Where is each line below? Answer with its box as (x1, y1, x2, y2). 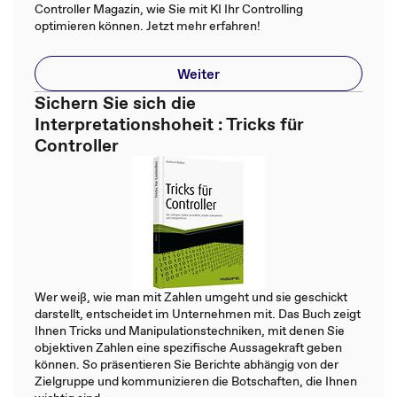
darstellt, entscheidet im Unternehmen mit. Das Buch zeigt (35, 304, 361, 323)
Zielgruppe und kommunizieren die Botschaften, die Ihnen (35, 371, 357, 390)
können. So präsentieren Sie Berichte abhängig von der (35, 354, 339, 373)
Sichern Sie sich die (35, 90, 196, 115)
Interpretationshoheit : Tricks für (35, 111, 304, 136)
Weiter (177, 63, 220, 83)
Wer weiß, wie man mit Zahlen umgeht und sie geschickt (35, 287, 347, 306)
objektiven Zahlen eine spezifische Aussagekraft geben (35, 338, 342, 356)
